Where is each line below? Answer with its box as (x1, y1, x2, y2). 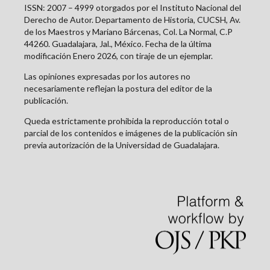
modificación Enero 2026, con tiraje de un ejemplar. (24, 50, 213, 61)
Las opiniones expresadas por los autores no (24, 71, 190, 81)
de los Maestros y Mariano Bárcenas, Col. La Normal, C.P (24, 26, 233, 37)
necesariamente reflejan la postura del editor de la (24, 83, 212, 93)
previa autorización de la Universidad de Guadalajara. (24, 139, 219, 150)
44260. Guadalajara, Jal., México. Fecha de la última (24, 38, 212, 49)
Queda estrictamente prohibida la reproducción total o (24, 115, 229, 126)
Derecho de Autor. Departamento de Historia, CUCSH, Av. (24, 14, 240, 25)
